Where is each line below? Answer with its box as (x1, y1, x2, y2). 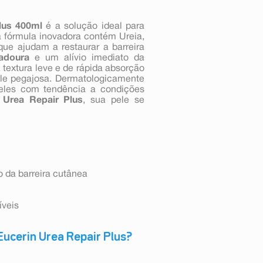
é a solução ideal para (42, 22, 145, 31)
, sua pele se (83, 96, 145, 104)
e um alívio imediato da (29, 53, 145, 62)
